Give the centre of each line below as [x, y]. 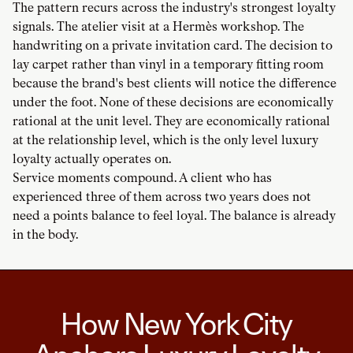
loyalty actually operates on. [92, 158]
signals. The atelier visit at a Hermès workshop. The [158, 26]
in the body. [45, 234]
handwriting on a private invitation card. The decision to [173, 45]
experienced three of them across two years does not [162, 196]
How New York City [176, 323]
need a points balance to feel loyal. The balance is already [174, 215]
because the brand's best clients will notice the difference [175, 83]
